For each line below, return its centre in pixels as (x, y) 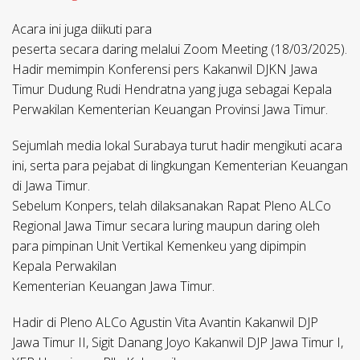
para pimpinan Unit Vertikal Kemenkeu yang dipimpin (159, 246)
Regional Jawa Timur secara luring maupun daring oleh (166, 226)
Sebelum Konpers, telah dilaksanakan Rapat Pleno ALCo (172, 206)
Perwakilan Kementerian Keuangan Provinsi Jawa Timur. (170, 110)
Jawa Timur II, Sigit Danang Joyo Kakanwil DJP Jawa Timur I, (178, 343)
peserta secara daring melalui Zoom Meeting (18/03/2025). (180, 49)
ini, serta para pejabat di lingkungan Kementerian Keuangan (180, 166)
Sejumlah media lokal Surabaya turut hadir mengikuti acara (177, 146)
